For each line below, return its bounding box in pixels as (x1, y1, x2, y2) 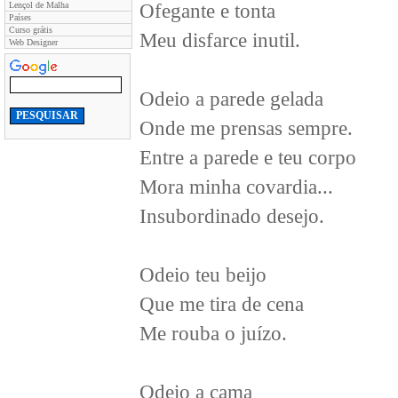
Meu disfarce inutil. (139, 29, 300, 52)
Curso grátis (9, 25, 52, 35)
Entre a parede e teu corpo (139, 147, 356, 169)
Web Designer (9, 37, 58, 47)
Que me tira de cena (139, 293, 304, 315)
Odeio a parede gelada (139, 88, 323, 110)
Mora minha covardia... (139, 176, 333, 198)
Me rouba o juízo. (139, 322, 287, 345)
